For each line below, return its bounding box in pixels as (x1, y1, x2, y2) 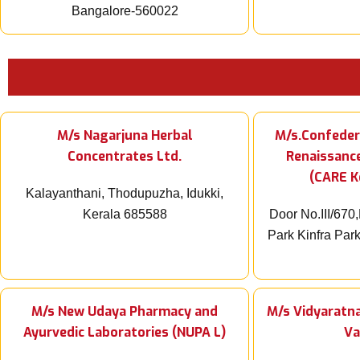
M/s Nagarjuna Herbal (56, 127, 193, 145)
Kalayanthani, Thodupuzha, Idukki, (26, 186, 223, 201)
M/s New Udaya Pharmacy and (31, 303, 218, 321)
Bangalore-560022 (71, 4, 178, 18)
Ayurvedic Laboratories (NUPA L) (23, 324, 226, 342)
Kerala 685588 (82, 207, 167, 222)
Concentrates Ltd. (67, 148, 182, 166)
